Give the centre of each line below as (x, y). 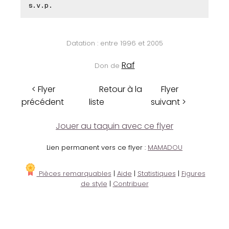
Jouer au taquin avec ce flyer (114, 126)
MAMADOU (165, 148)
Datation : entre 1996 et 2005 (114, 43)
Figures (193, 174)
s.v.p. (40, 5)
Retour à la (121, 89)
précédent (43, 102)
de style (94, 184)
